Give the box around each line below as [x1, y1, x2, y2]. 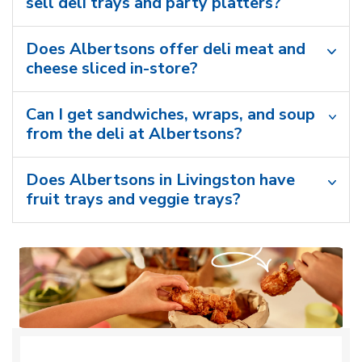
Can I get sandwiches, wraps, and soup [26, 103, 315, 125]
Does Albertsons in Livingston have [26, 168, 295, 191]
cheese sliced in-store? [26, 57, 198, 79]
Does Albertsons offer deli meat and [26, 37, 305, 60]
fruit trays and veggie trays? [26, 187, 241, 210]
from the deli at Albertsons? [26, 122, 242, 145]
